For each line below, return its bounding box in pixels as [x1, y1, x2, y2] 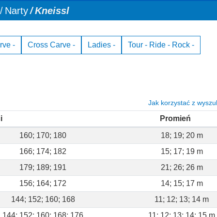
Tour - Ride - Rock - [128, 41, 194, 49]
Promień [160, 114, 191, 123]
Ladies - [88, 41, 115, 49]
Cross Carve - [28, 41, 75, 49]
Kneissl [34, 5, 69, 16]
